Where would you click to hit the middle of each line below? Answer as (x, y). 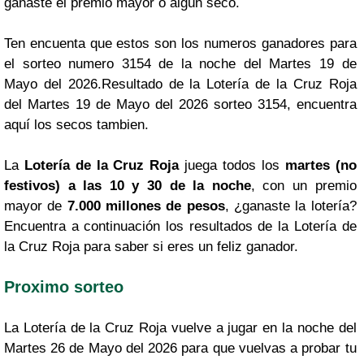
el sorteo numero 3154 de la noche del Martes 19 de (180, 63)
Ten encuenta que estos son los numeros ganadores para (180, 43)
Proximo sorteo (64, 286)
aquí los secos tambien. (76, 124)
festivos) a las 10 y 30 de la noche (128, 185)
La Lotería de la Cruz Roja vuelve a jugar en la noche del (180, 327)
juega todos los (232, 165)
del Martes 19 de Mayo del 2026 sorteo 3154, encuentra (180, 104)
